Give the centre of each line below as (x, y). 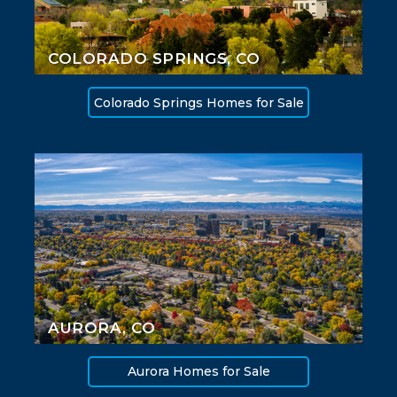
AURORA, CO (101, 327)
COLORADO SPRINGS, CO (154, 59)
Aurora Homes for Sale (198, 372)
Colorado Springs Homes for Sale (198, 102)
